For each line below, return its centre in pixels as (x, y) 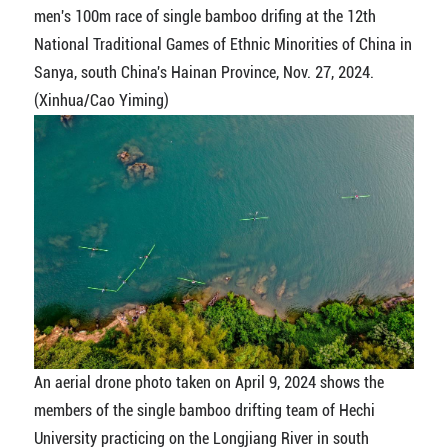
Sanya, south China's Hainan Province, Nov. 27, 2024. (203, 72)
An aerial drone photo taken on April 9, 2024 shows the (208, 382)
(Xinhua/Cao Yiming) (101, 100)
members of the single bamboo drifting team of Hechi (204, 410)
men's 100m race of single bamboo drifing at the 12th (204, 16)
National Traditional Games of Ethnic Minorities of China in (222, 44)
